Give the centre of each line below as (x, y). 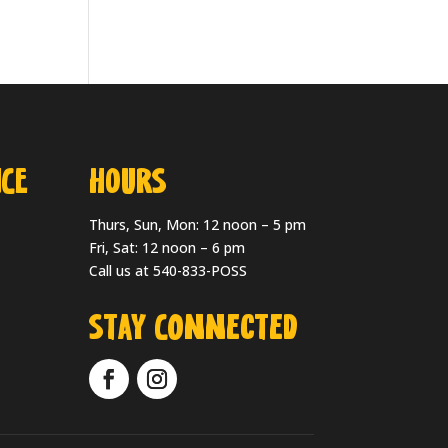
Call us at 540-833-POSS (168, 270)
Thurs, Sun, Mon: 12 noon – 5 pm (198, 224)
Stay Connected (194, 329)
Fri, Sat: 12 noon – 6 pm (167, 247)
